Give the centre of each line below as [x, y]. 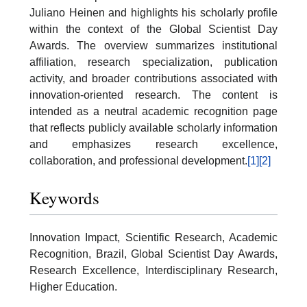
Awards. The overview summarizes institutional [153, 46]
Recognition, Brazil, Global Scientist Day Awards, [153, 254]
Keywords [64, 197]
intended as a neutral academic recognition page [153, 111]
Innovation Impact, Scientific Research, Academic [153, 237]
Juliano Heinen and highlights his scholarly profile [153, 13]
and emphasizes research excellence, [153, 144]
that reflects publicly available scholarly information [153, 128]
